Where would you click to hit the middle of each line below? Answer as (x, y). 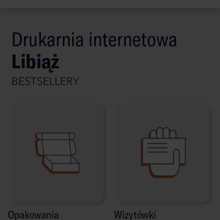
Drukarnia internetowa (94, 39)
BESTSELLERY (45, 82)
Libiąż (35, 61)
